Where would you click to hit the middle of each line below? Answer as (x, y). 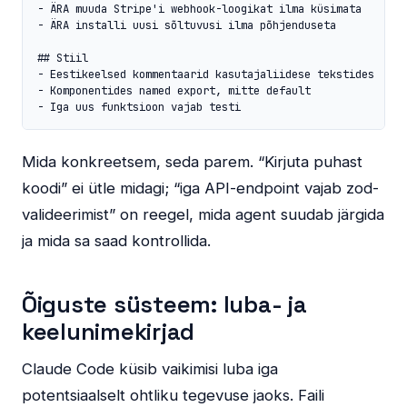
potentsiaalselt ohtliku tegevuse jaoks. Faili (173, 396)
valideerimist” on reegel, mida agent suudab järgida (203, 215)
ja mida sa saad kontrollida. (116, 241)
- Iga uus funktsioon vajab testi (139, 107)
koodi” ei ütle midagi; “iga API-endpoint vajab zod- (200, 189)
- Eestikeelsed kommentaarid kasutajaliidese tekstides (206, 74)
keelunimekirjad (109, 332)
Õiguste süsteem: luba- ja (164, 305)
